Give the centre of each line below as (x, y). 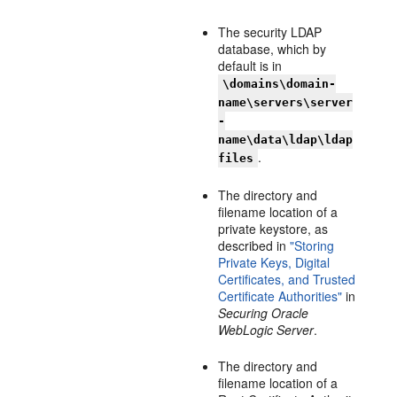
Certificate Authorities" (280, 296)
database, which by (272, 49)
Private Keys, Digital (274, 262)
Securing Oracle (264, 313)
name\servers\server (286, 102)
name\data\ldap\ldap (286, 140)
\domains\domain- (280, 84)
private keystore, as (273, 229)
